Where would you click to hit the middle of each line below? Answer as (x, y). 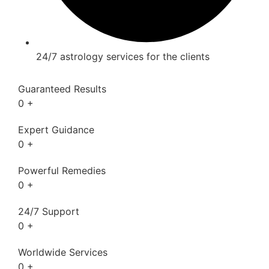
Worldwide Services (63, 252)
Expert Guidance (56, 129)
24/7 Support (49, 211)
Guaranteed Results (62, 89)
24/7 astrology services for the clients (123, 56)
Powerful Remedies (62, 170)
